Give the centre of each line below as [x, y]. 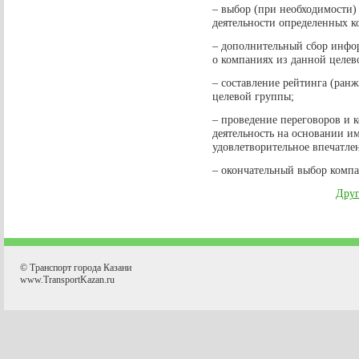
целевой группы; [253, 96]
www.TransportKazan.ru [67, 279]
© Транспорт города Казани [76, 267]
